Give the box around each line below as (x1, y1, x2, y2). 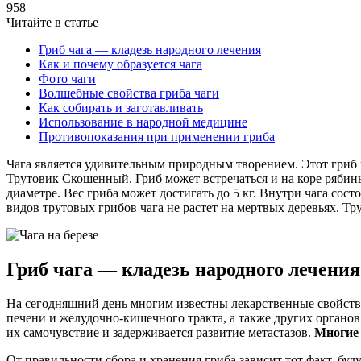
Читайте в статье (6, 15, 98, 29)
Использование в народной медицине (39, 114, 247, 129)
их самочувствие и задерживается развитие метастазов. (6, 325, 314, 339)
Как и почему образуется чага (39, 56, 202, 71)
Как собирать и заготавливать (39, 100, 203, 114)
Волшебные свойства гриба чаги (39, 85, 219, 100)
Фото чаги (39, 71, 96, 85)
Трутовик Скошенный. (6, 171, 132, 185)
